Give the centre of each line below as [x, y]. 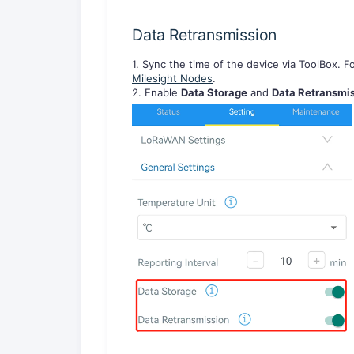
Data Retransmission [205, 35]
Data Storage [214, 92]
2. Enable [156, 92]
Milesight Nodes [172, 78]
